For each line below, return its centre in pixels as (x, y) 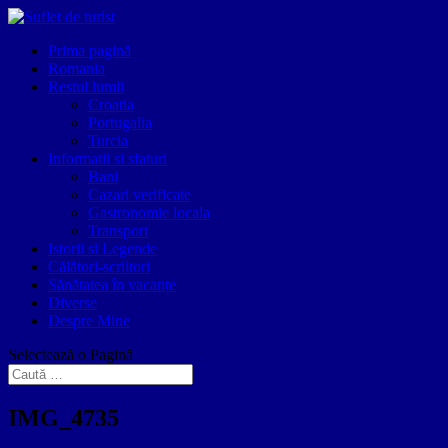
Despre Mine (89, 320)
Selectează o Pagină (70, 354)
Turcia (108, 140)
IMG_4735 (63, 417)
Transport (118, 230)
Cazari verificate (139, 194)
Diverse (72, 302)
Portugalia (120, 122)
